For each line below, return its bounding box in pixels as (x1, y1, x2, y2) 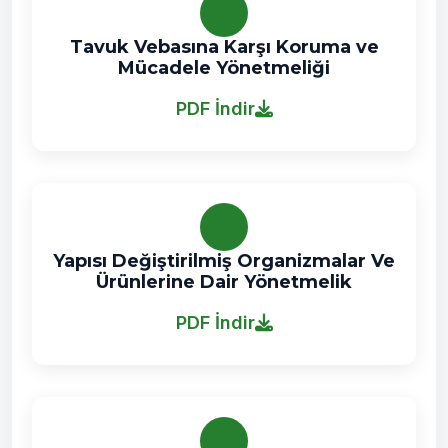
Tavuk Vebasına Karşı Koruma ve (69, 36, 379, 58)
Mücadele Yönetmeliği (118, 57, 330, 79)
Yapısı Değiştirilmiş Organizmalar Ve (53, 250, 395, 272)
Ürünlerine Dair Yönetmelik (96, 271, 352, 293)
